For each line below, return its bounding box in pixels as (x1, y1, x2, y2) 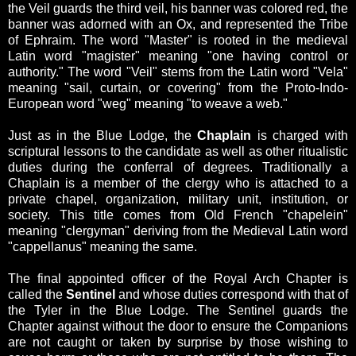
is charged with (257, 129, 349, 143)
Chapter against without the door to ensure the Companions (8, 319, 348, 334)
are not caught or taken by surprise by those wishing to (8, 335, 348, 350)
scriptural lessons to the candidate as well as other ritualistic (8, 145, 348, 159)
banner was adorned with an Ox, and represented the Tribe (8, 17, 348, 32)
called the (8, 288, 66, 302)
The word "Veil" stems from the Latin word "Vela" (68, 65, 349, 79)
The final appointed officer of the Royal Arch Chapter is (8, 272, 348, 286)
